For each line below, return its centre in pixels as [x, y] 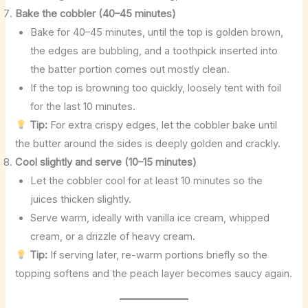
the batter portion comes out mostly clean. [130, 69]
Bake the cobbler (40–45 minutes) [96, 13]
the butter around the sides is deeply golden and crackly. [148, 143]
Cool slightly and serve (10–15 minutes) [106, 162]
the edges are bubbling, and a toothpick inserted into [154, 51]
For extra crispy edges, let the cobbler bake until [163, 125]
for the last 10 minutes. [83, 106]
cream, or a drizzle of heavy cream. [113, 236]
